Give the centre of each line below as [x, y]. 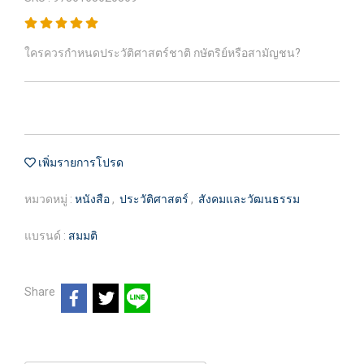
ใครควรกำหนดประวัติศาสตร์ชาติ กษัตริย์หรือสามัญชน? [162, 53]
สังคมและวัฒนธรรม [249, 199]
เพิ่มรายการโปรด [80, 162]
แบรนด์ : [46, 236]
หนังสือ [93, 199]
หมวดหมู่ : [50, 199]
